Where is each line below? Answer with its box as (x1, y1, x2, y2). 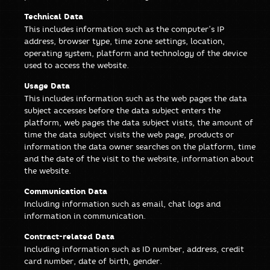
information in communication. (24, 210, 146, 221)
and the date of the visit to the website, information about (24, 153, 254, 163)
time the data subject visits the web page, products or (24, 129, 234, 139)
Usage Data (24, 80, 70, 91)
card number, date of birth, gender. (24, 256, 162, 266)
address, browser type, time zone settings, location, (24, 36, 225, 46)
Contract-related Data (24, 231, 115, 242)
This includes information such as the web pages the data (24, 93, 247, 103)
